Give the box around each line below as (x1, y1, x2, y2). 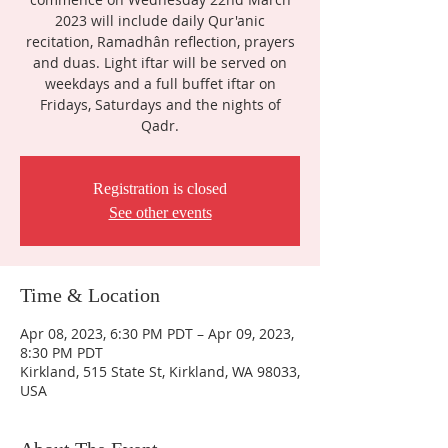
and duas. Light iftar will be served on (33, 53, 287, 72)
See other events (108, 204, 212, 221)
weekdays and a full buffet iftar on (44, 74, 276, 93)
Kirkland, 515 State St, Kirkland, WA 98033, (20, 362, 300, 381)
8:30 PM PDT (20, 343, 103, 362)
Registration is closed (93, 180, 227, 197)
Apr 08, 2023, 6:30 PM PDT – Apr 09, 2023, (20, 324, 294, 343)
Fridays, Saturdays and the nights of (39, 95, 281, 114)
